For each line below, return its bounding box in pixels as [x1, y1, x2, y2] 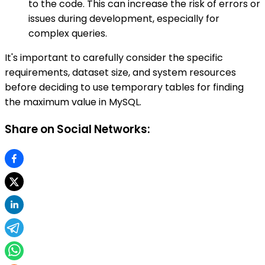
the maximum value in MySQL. [5, 95, 141, 109]
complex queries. [28, 27, 107, 41]
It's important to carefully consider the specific [5, 51, 223, 65]
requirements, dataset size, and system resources [5, 66, 236, 80]
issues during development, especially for [28, 12, 219, 26]
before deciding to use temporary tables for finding [5, 80, 244, 95]
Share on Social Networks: [5, 121, 150, 137]
